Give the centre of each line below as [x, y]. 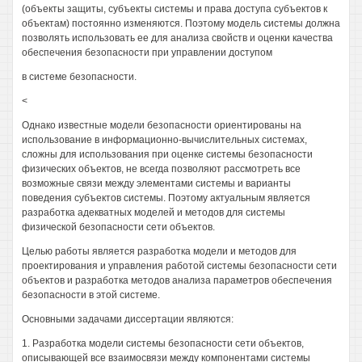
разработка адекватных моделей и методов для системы [154, 213]
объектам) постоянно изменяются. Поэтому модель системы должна [181, 23]
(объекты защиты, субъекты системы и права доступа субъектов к [175, 9]
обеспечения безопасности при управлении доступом [147, 53]
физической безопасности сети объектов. [118, 227]
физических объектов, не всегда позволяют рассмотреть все [161, 169]
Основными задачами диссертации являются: [128, 319]
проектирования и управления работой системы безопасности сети [179, 266]
